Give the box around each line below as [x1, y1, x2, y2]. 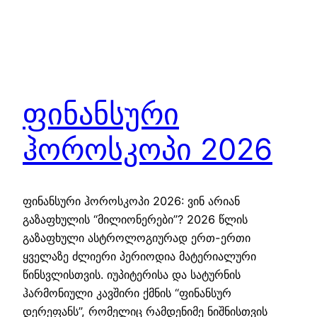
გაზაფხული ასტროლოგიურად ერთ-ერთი [23, 231, 250, 246]
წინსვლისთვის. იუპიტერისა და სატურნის [23, 267, 241, 282]
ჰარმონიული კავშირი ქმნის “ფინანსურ [23, 286, 231, 301]
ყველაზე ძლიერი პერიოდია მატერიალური [23, 249, 256, 264]
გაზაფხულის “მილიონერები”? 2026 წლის [23, 212, 248, 227]
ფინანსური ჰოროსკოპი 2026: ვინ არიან [23, 194, 240, 209]
